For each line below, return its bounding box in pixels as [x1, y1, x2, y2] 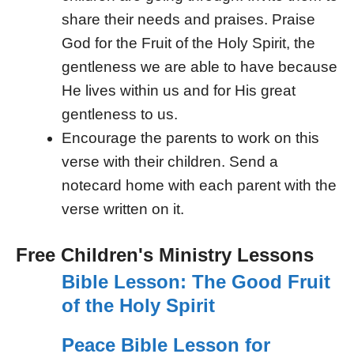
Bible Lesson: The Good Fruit [61, 270, 330, 292]
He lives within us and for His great [61, 82, 296, 100]
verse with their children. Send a [61, 153, 278, 171]
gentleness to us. [61, 106, 178, 123]
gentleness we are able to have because [61, 58, 337, 76]
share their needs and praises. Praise [61, 11, 315, 28]
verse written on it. [61, 201, 184, 218]
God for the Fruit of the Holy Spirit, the [61, 35, 315, 52]
